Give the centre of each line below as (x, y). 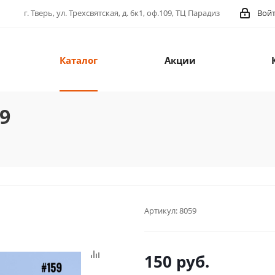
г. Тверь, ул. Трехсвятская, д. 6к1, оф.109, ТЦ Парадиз (122, 13)
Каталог (78, 60)
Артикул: (161, 211)
